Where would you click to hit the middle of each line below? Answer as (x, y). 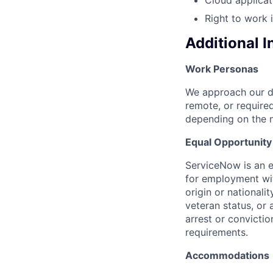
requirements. (217, 232)
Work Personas (222, 69)
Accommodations (227, 256)
